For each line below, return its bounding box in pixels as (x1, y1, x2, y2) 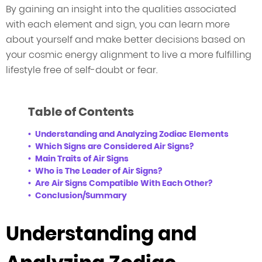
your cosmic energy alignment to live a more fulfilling (6, 48, 251, 61)
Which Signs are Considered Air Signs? (35, 140, 194, 153)
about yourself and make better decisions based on (6, 33, 245, 46)
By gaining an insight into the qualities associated (6, 2, 236, 16)
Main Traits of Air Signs (35, 153, 129, 165)
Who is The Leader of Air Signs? (35, 165, 162, 177)
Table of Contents (28, 104, 134, 120)
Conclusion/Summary (35, 189, 127, 202)
